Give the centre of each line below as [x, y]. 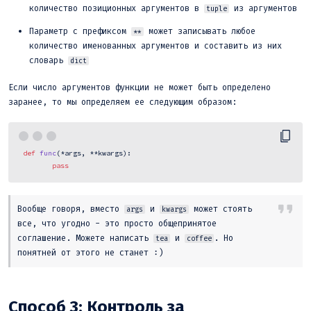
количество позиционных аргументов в [117, 8]
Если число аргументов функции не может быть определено [140, 87]
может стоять [220, 209]
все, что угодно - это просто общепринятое [117, 223]
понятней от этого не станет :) [90, 252]
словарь [49, 60]
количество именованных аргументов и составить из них [155, 45]
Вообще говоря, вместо [71, 209]
